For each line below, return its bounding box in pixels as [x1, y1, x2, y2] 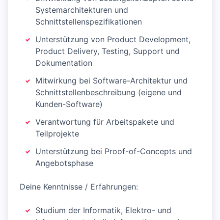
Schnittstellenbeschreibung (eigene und [35, 87, 182, 97]
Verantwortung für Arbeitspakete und [35, 117, 174, 127]
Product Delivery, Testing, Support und [35, 46, 180, 56]
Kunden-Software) [35, 99, 103, 109]
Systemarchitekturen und [35, 5, 128, 15]
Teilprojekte [35, 129, 79, 138]
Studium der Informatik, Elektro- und [35, 205, 171, 215]
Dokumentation [35, 58, 92, 68]
